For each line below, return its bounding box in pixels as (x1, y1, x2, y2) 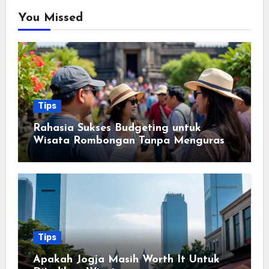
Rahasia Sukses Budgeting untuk (32, 122, 201, 134)
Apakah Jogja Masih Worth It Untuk (32, 254, 220, 266)
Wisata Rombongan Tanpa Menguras (32, 134, 225, 147)
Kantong (32, 147, 78, 159)
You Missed (17, 11, 83, 24)
